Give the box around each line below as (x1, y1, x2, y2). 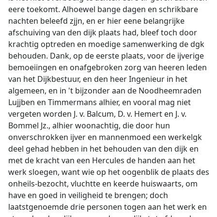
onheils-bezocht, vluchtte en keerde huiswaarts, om (8, 178, 198, 189)
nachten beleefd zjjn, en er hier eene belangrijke (8, 15, 185, 26)
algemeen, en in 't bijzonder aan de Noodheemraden (8, 85, 201, 96)
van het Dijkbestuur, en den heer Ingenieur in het (8, 74, 187, 84)
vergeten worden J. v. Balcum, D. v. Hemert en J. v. (8, 108, 186, 119)
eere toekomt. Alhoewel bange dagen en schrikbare (8, 4, 198, 15)
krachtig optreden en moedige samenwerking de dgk (8, 39, 204, 49)
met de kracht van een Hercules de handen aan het (8, 155, 195, 166)
